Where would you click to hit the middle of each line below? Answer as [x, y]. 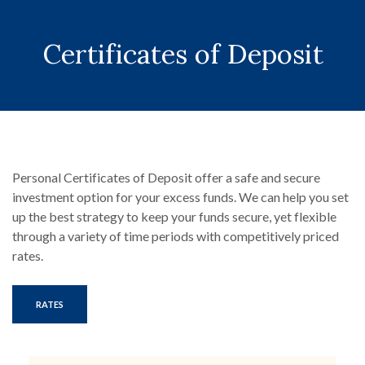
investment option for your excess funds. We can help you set [180, 197]
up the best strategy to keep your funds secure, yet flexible [174, 216]
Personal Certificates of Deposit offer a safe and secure [166, 177]
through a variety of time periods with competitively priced [176, 236]
